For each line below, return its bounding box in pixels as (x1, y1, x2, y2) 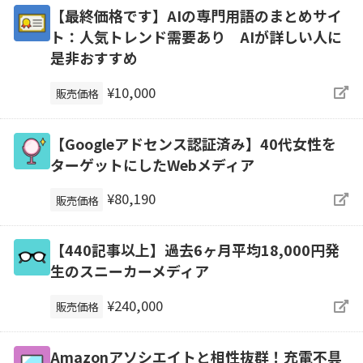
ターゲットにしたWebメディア (49, 153, 254, 175)
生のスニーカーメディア (49, 260, 209, 282)
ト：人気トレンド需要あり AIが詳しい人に (49, 25, 342, 47)
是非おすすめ (49, 46, 138, 68)
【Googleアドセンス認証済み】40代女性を (49, 132, 336, 154)
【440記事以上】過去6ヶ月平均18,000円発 (49, 239, 340, 261)
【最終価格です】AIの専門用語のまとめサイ (49, 4, 342, 26)
